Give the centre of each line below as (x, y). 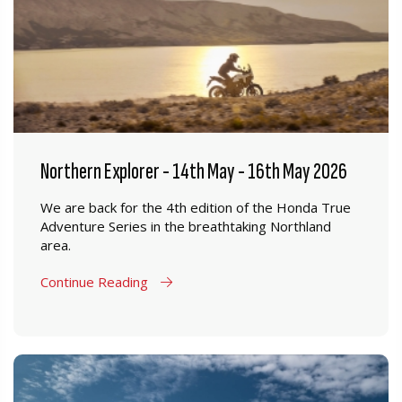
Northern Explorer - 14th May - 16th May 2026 (194, 172)
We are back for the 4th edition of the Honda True (196, 207)
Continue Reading (96, 282)
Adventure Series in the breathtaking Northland (186, 226)
